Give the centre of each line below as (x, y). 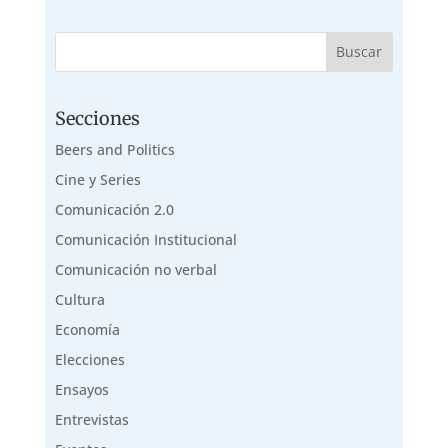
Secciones (97, 119)
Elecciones (89, 360)
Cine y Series (97, 180)
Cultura (79, 300)
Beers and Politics (114, 150)
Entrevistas (91, 420)
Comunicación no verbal (135, 270)
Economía (87, 330)
